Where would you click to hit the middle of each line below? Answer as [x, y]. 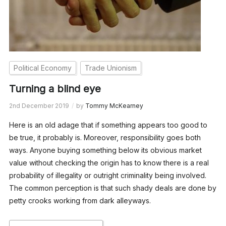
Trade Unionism [110, 68]
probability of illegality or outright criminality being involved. [107, 175]
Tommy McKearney [114, 105]
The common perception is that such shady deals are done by [112, 188]
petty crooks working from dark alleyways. [80, 200]
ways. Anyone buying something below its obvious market [105, 150]
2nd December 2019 [39, 105]
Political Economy [42, 68]
